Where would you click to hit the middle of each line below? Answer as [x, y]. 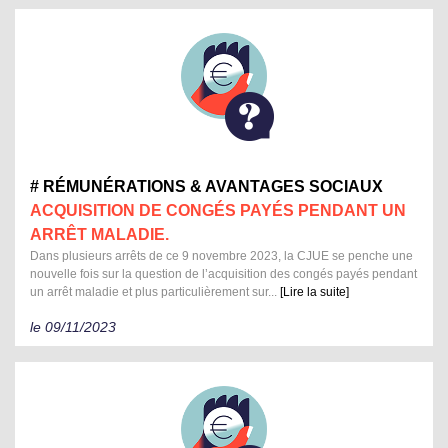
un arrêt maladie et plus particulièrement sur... [155, 292]
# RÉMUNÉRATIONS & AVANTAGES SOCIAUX [206, 187]
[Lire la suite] [314, 292]
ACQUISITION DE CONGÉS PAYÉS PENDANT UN [218, 211]
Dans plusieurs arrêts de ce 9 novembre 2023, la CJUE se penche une [221, 256]
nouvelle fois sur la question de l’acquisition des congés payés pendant [223, 274]
